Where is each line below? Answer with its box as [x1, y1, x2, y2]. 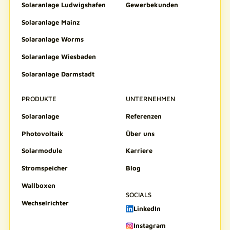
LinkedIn [133, 204, 161, 213]
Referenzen [126, 112, 162, 121]
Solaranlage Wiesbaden [21, 53, 96, 61]
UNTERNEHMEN [126, 95, 176, 103]
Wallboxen [21, 181, 55, 189]
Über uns [126, 129, 155, 138]
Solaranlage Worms [21, 35, 84, 44]
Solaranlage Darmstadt [21, 70, 94, 78]
